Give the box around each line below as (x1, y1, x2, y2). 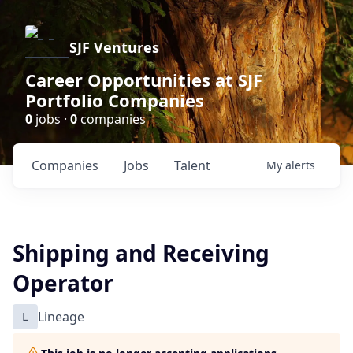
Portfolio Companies (25, 88, 204, 112)
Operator (13, 268, 113, 298)
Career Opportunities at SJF (25, 68, 262, 91)
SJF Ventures (69, 38, 159, 57)
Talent (174, 157, 210, 174)
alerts (285, 158, 315, 173)
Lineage (38, 308, 84, 325)
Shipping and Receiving (13, 238, 269, 268)
